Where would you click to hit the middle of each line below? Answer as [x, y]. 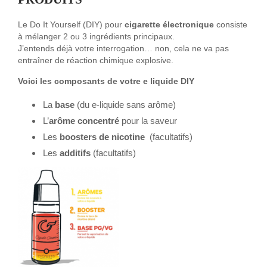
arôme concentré [84, 121]
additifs [76, 153]
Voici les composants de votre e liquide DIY [106, 82]
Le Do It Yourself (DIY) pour [71, 25]
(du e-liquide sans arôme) [125, 105]
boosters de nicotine [102, 137]
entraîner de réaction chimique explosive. [96, 61]
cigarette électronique [169, 25]
